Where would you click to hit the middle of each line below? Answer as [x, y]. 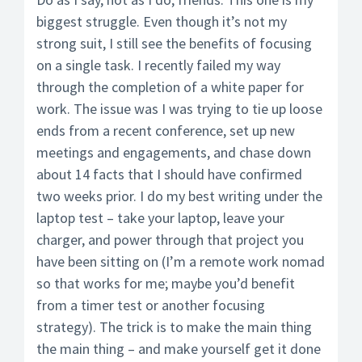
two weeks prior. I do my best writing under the [179, 196]
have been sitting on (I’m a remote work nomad [181, 261]
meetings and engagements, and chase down [174, 152]
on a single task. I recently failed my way [158, 65]
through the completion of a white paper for [170, 87]
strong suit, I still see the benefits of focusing [174, 43]
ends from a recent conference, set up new [166, 130]
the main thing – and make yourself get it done [179, 349]
